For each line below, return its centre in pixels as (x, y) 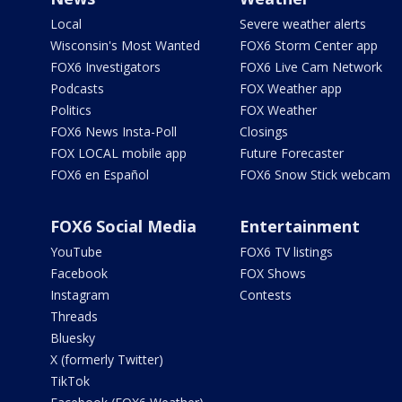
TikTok (70, 380)
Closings (263, 131)
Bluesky (73, 337)
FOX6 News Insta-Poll (114, 131)
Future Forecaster (291, 153)
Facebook (79, 273)
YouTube (76, 251)
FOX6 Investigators (105, 66)
